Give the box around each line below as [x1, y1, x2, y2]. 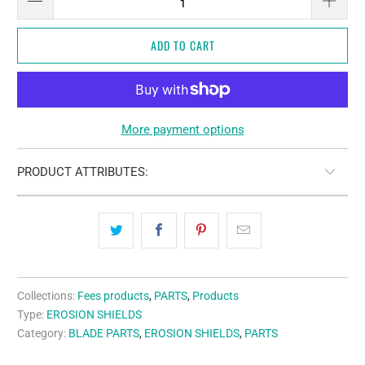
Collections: [17, 289, 76, 303]
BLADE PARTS [68, 327, 140, 341]
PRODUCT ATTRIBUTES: [17, 165, 149, 180]
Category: [17, 327, 67, 341]
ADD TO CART [150, 37, 215, 55]
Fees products [77, 289, 150, 303]
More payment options [121, 122, 244, 138]
